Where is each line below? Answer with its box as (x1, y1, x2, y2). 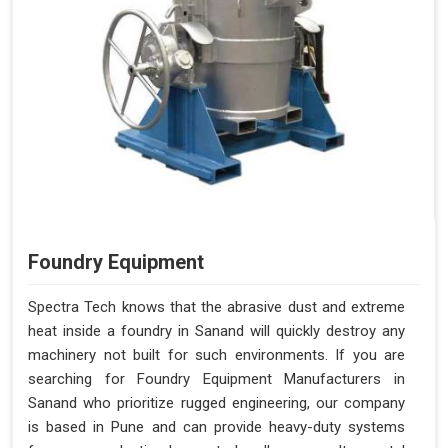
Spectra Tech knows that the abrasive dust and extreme (28, 297, 405, 316)
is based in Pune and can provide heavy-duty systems (28, 417, 405, 436)
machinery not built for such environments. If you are (28, 345, 405, 364)
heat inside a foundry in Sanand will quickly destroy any (28, 321, 405, 340)
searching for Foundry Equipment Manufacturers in (28, 369, 405, 388)
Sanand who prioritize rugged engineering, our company (28, 393, 405, 412)
